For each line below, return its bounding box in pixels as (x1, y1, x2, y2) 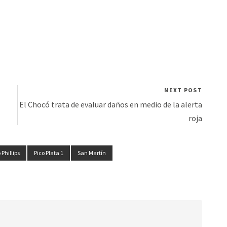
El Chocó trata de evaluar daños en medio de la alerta (19, 99, 202, 109)
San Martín (78, 148, 106, 157)
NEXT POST (164, 86, 202, 94)
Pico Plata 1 (34, 148, 63, 157)
